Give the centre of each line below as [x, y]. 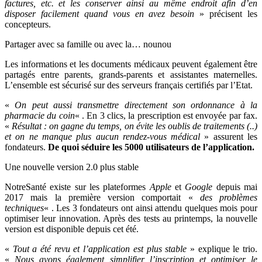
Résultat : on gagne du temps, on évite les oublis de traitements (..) [135, 126]
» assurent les [229, 136]
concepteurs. [28, 24]
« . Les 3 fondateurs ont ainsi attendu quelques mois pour [151, 208]
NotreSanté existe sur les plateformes [77, 187]
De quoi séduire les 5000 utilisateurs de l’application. [151, 147]
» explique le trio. [222, 249]
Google [199, 187]
